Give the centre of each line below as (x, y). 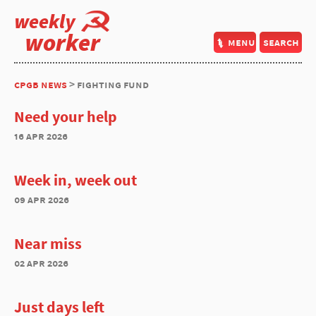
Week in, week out (75, 180)
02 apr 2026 (41, 263)
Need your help (66, 116)
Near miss (48, 243)
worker (62, 42)
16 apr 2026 (41, 136)
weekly (45, 21)
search (281, 42)
